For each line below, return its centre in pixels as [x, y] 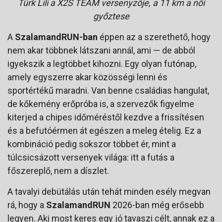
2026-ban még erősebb [157, 205]
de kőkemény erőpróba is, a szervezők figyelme [101, 104]
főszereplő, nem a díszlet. [58, 170]
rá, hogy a [27, 205]
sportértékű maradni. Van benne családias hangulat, [108, 90]
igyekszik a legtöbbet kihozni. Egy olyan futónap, [102, 63]
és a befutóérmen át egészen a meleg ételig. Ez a [104, 130]
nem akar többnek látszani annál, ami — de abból [101, 50]
